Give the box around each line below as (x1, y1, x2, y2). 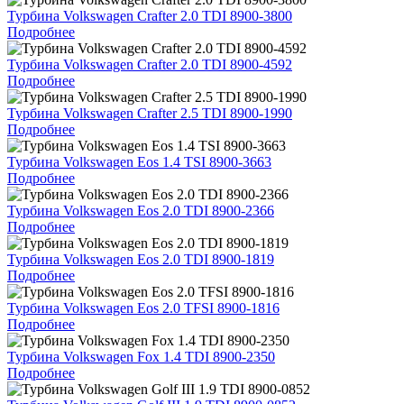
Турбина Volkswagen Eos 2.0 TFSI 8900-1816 (7, 299, 280, 316)
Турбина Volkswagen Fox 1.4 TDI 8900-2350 (7, 348, 275, 364)
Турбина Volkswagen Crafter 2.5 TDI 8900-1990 (7, 105, 292, 121)
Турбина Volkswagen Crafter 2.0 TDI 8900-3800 (7, 7, 292, 23)
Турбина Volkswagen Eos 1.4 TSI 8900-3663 (7, 153, 271, 170)
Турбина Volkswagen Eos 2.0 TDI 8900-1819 (7, 251, 274, 267)
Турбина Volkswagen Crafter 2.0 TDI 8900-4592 (7, 56, 292, 72)
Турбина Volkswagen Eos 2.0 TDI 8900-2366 (7, 202, 274, 218)
